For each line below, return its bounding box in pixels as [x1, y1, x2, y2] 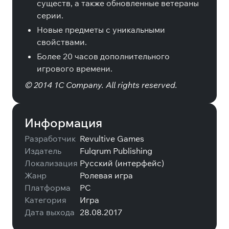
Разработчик [25, 133, 76, 144]
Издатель [25, 146, 61, 156]
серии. [37, 10, 63, 20]
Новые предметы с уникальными [37, 25, 165, 35]
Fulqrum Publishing [80, 146, 152, 156]
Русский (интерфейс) [80, 158, 164, 168]
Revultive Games [80, 133, 144, 144]
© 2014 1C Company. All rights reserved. [25, 80, 177, 90]
